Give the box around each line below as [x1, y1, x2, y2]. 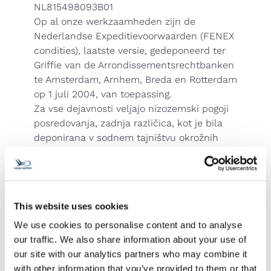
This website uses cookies [14, 200, 129, 211]
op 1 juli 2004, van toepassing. [34, 88, 172, 100]
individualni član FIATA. [34, 219, 140, 230]
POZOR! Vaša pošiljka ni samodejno [34, 248, 195, 260]
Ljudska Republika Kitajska [34, 175, 165, 187]
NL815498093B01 [34, 1, 113, 13]
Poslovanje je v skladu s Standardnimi [34, 190, 209, 201]
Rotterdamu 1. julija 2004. [34, 161, 151, 172]
